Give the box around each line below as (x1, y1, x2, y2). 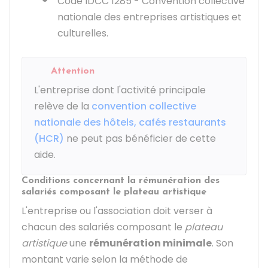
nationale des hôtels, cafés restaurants (34, 115, 226, 129)
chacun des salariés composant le (22, 220, 185, 234)
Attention (51, 66, 95, 76)
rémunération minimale (89, 236, 212, 250)
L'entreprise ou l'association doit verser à (22, 204, 212, 218)
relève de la (34, 99, 92, 113)
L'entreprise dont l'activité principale (34, 83, 206, 97)
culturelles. (57, 26, 108, 40)
